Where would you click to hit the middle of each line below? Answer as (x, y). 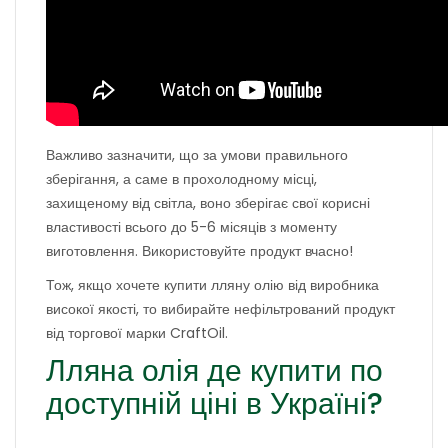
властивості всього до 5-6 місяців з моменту (191, 227)
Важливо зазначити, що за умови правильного (197, 155)
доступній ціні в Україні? (214, 404)
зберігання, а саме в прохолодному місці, (181, 179)
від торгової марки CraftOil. (137, 333)
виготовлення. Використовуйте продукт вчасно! (199, 251)
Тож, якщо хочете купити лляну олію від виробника (212, 285)
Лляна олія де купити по (214, 371)
